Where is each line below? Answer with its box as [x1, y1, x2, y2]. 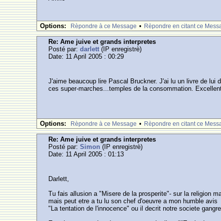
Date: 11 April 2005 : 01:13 [48, 150, 124, 158]
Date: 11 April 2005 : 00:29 [48, 53, 124, 60]
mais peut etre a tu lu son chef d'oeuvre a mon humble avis [48, 197, 218, 205]
